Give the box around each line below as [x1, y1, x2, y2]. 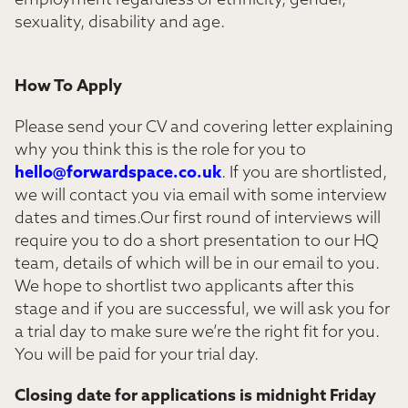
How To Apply [15, 78, 122, 96]
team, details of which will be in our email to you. [15, 256, 380, 273]
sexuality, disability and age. [15, 15, 225, 32]
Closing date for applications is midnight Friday [15, 388, 376, 405]
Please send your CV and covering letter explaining [15, 119, 393, 137]
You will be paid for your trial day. [15, 347, 259, 364]
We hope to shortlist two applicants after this [15, 279, 354, 296]
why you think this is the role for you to [15, 142, 306, 159]
